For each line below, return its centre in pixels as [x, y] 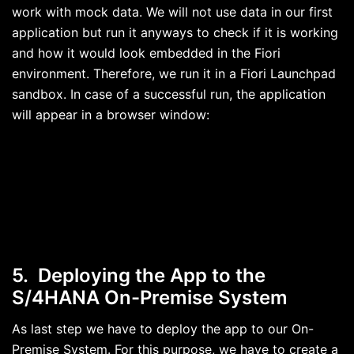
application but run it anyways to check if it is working [175, 33]
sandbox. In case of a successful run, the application [169, 94]
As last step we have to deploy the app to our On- [163, 329]
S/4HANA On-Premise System [150, 298]
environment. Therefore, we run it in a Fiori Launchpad [174, 74]
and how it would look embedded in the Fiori [146, 53]
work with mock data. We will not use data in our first [172, 12]
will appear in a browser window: [111, 115]
